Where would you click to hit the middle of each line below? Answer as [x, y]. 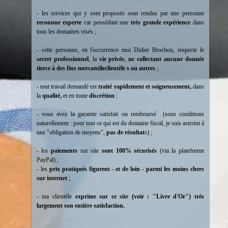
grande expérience [167, 22]
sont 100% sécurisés [129, 151]
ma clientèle [59, 196]
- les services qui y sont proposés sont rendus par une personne [120, 13]
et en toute [76, 96]
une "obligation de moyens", [71, 132]
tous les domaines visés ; [68, 32]
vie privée [112, 59]
